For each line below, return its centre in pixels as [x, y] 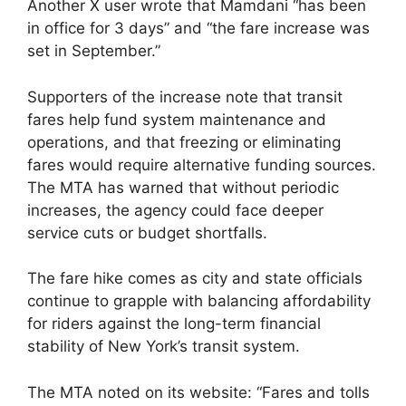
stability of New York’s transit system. [164, 347]
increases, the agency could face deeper [175, 210]
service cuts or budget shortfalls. [147, 232]
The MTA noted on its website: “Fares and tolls [198, 392]
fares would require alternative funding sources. [202, 164]
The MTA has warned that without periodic [183, 187]
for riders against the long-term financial [174, 324]
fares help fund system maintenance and [177, 119]
